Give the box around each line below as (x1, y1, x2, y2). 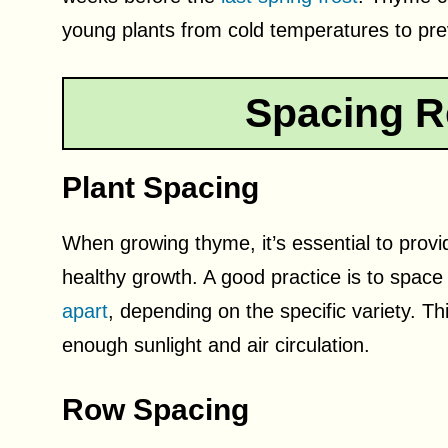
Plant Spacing (62, 171, 259, 204)
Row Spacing (62, 393, 249, 426)
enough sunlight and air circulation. (62, 334, 370, 356)
